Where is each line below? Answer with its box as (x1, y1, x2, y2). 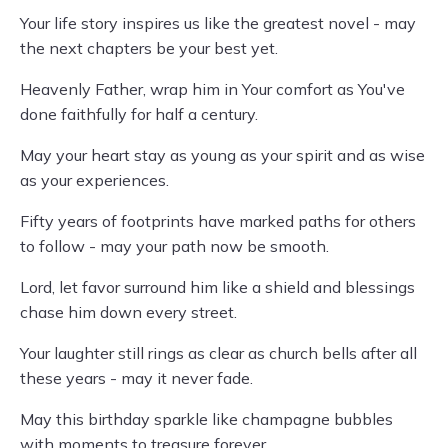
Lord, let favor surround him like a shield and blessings (20, 277, 415, 297)
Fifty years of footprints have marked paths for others (20, 211, 416, 231)
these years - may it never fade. (20, 368, 253, 388)
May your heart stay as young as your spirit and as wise (20, 145, 425, 165)
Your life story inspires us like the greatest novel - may (20, 13, 416, 33)
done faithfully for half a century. (20, 104, 258, 124)
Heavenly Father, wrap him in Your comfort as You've (20, 79, 405, 99)
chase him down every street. (20, 302, 237, 322)
